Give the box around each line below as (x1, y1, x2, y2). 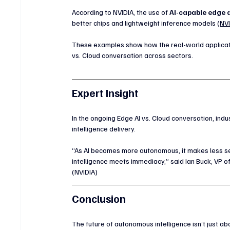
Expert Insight (72, 85, 139, 100)
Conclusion (72, 191, 126, 205)
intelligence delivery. (72, 124, 136, 133)
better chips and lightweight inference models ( (72, 18, 220, 27)
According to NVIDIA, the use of (72, 7, 170, 16)
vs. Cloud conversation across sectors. (72, 50, 194, 60)
